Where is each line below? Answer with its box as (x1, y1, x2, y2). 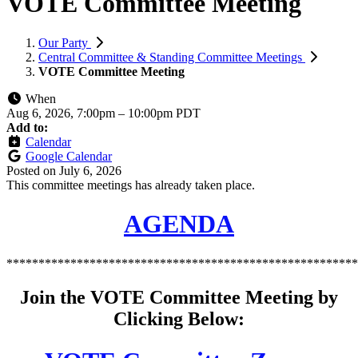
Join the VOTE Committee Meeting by (20, 286, 338, 308)
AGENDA (124, 209, 234, 239)
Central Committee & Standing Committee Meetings (38, 50, 305, 64)
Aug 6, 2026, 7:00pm (6, 105, 118, 120)
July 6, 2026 (59, 163, 121, 177)
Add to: (6, 120, 48, 134)
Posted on (6, 163, 59, 177)
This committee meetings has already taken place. (6, 177, 255, 192)
